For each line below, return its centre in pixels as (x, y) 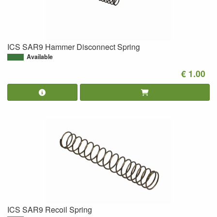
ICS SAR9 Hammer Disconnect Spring (74, 46)
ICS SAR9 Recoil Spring (50, 209)
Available (40, 56)
